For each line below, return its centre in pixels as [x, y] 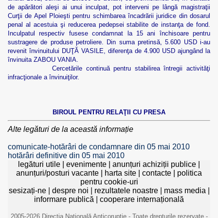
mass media [185, 191]
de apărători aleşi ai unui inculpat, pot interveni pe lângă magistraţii [109, 7]
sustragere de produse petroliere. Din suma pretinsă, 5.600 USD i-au [109, 42]
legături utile [39, 164]
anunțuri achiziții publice [154, 164]
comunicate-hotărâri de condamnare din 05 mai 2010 [99, 147]
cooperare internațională [142, 199]
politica [190, 173]
